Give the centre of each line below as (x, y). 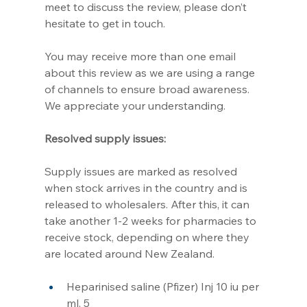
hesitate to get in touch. (105, 23)
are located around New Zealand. (129, 253)
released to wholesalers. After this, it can (148, 204)
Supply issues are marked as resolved (142, 171)
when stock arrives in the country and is (147, 187)
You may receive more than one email (141, 56)
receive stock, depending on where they (148, 237)
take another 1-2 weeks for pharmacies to (151, 220)
